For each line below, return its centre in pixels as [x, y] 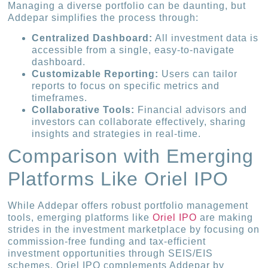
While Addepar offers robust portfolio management [128, 205]
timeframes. [60, 98]
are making [225, 217]
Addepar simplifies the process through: [103, 17]
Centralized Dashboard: [92, 38]
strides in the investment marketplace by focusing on [134, 229]
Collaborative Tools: [83, 109]
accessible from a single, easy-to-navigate [133, 50]
